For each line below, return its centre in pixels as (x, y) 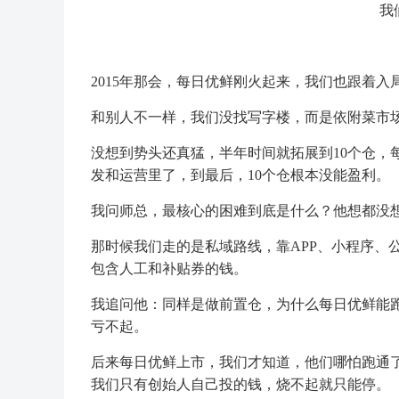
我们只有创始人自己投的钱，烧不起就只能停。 (240, 385)
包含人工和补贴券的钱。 (169, 269)
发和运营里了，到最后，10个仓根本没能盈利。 (240, 175)
